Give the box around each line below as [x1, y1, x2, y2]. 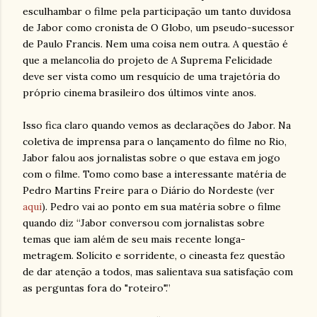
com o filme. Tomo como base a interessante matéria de [23, 168, 287, 180]
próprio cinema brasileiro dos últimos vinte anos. [23, 86, 256, 99]
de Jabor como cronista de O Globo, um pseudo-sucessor [23, 21, 294, 34]
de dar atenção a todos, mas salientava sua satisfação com [23, 265, 293, 278]
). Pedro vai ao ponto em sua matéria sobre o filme [42, 200, 281, 213]
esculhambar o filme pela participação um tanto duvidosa [23, 5, 291, 18]
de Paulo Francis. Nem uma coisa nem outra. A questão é [23, 38, 288, 50]
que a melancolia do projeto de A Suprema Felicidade [23, 54, 272, 67]
